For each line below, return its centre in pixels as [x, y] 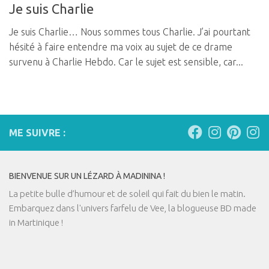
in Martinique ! [36, 223]
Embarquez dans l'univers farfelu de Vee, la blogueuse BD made [133, 208]
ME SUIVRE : [37, 133]
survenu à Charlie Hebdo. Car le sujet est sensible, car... [126, 62]
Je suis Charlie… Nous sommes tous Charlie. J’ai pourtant [130, 32]
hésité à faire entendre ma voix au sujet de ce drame [121, 47]
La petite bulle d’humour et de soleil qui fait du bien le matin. [127, 194]
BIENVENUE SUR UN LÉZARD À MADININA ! [87, 176]
